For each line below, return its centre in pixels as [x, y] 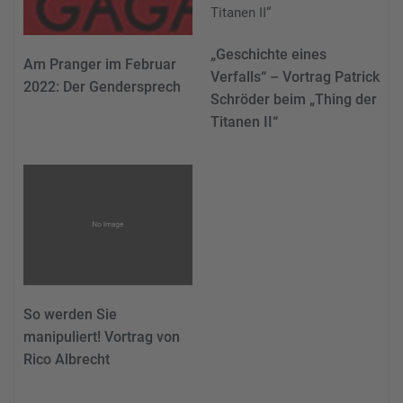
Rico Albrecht [67, 360]
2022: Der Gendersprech [102, 87]
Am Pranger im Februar [100, 65]
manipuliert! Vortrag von [102, 337]
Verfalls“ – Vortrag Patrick [295, 76]
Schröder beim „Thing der [294, 99]
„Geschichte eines [269, 54]
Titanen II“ [244, 121]
